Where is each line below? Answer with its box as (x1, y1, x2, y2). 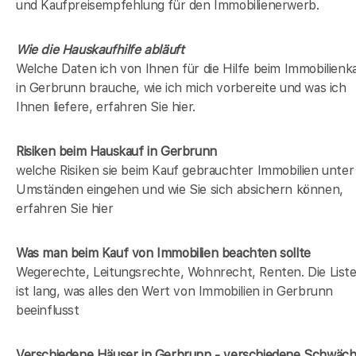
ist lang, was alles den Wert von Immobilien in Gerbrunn (16, 283, 334, 299)
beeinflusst (16, 302, 79, 318)
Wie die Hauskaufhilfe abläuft (16, 41, 184, 57)
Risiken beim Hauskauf (16, 143, 144, 159)
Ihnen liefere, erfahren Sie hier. (16, 99, 195, 114)
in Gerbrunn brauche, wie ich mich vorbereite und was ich (16, 79, 346, 95)
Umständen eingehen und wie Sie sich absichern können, (16, 181, 343, 197)
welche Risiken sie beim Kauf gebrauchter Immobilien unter (16, 162, 354, 178)
